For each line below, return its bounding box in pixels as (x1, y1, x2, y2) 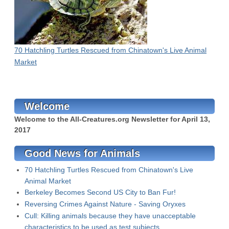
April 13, (181, 115, 210, 123)
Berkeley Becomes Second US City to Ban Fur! (25, 188, 176, 196)
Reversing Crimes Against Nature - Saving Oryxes (25, 200, 186, 208)
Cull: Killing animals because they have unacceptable (25, 212, 196, 220)
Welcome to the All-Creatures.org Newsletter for (14, 115, 181, 123)
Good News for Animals (25, 148, 140, 159)
